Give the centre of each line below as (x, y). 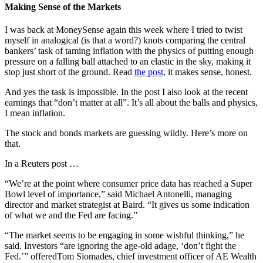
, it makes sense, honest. (208, 72)
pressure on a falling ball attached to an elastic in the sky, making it (128, 61)
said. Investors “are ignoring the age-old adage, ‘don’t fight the (120, 245)
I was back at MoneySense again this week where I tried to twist (124, 29)
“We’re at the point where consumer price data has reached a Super (129, 183)
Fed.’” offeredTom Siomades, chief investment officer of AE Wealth (131, 256)
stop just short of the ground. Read (70, 72)
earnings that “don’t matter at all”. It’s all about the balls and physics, (131, 102)
